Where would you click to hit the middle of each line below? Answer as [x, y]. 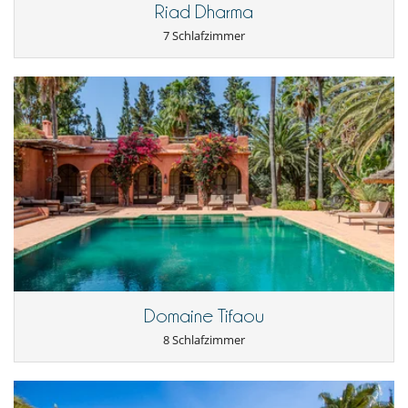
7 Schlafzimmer [204, 36]
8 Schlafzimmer [204, 340]
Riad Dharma [204, 12]
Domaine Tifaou [204, 316]
